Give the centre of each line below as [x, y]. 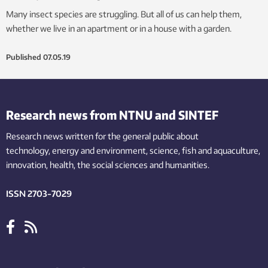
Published [24, 57]
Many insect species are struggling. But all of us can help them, [124, 14]
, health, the [68, 165]
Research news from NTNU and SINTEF [112, 114]
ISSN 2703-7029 [39, 193]
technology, [28, 150]
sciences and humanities [161, 165]
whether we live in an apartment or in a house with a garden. [119, 28]
